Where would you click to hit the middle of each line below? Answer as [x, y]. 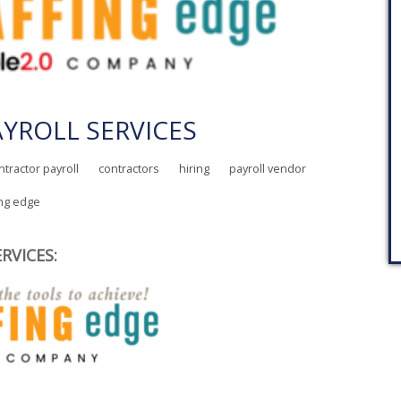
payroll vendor [268, 168]
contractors [129, 168]
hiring [194, 168]
